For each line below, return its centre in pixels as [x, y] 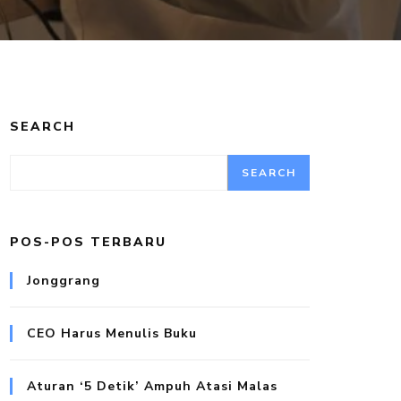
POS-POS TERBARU [89, 242]
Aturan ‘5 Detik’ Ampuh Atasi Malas [153, 386]
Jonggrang [64, 280]
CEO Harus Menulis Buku [112, 333]
